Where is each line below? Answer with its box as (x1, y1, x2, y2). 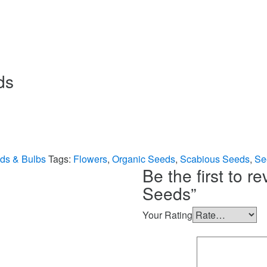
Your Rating (142, 208, 193, 222)
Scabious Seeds (180, 152, 250, 166)
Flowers (73, 152, 107, 166)
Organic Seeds (112, 152, 175, 166)
